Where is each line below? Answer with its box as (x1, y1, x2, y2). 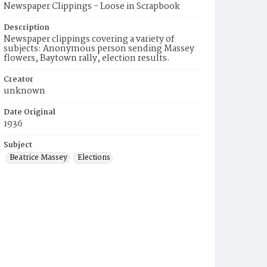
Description (4, 21, 49, 34)
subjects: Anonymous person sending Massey (4, 42, 194, 56)
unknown (4, 84, 45, 98)
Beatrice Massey (10, 151, 67, 164)
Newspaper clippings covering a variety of (4, 32, 175, 46)
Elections (77, 151, 110, 164)
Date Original (4, 106, 55, 119)
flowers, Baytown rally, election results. (4, 51, 170, 66)
